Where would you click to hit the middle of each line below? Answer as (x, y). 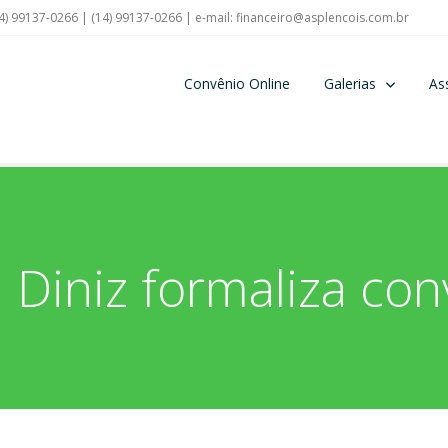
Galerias (349, 83)
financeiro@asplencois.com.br (322, 17)
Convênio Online (236, 83)
